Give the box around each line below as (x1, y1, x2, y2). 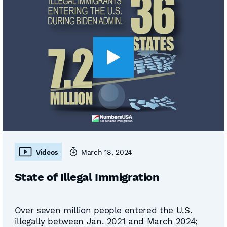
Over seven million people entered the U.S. (14, 205, 193, 215)
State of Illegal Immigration (14, 171, 160, 183)
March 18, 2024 (81, 147, 133, 156)
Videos (35, 147, 58, 156)
